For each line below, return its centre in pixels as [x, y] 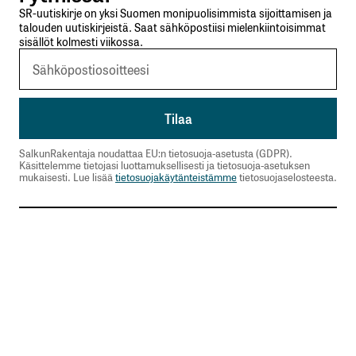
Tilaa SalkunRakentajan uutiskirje [147, 230]
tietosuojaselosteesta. [287, 176]
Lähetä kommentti [108, 278]
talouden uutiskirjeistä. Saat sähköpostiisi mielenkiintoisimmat [172, 26]
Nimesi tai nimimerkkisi [114, 126]
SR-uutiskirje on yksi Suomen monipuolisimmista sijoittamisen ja [176, 12]
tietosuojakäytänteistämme [176, 176]
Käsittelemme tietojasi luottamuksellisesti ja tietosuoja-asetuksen [164, 164]
